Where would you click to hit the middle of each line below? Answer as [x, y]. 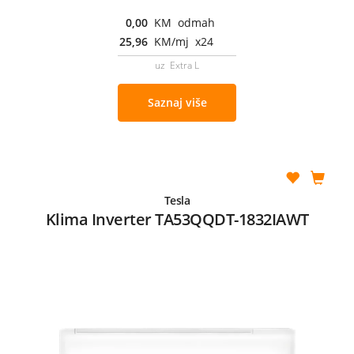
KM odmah [185, 22]
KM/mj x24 [184, 41]
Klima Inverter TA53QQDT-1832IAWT [177, 219]
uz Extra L [177, 65]
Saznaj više [177, 102]
